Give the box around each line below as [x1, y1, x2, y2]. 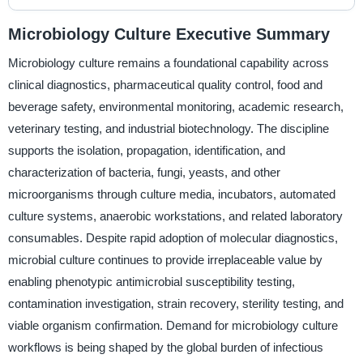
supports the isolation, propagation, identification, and [7, 143, 285, 158]
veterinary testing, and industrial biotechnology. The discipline [7, 122, 329, 136]
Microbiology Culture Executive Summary [7, 24, 330, 43]
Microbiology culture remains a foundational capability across [7, 56, 329, 70]
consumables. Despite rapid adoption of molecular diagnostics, [7, 231, 338, 246]
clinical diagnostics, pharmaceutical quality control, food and [7, 78, 322, 92]
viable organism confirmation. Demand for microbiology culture [7, 318, 338, 333]
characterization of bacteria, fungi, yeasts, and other [7, 165, 280, 180]
